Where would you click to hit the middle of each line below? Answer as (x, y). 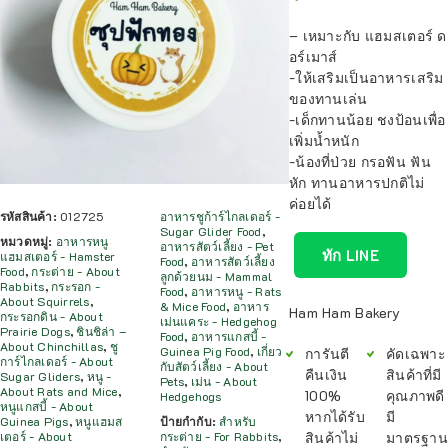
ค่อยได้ (310, 203)
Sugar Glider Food (210, 231)
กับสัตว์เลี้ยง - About (214, 366)
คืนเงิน (326, 374)
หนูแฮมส (99, 421)
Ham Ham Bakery (344, 312)
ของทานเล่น (328, 98)
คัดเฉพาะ (416, 353)
